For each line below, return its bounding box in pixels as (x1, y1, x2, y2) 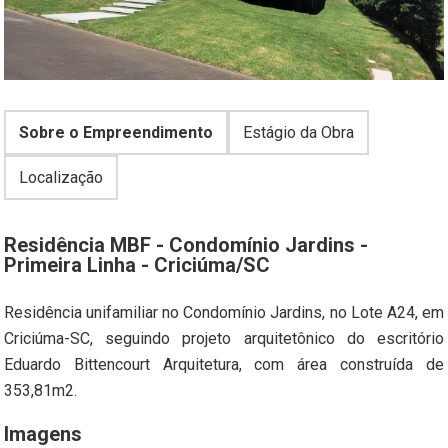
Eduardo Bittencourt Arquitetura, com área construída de (4, 354, 444, 374)
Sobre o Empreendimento (19, 122, 214, 142)
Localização (19, 167, 104, 187)
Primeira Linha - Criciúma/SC (4, 252, 271, 277)
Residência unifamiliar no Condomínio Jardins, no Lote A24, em (4, 302, 444, 322)
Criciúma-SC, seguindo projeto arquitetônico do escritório (4, 328, 444, 348)
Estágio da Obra (243, 122, 355, 142)
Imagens (4, 421, 83, 446)
